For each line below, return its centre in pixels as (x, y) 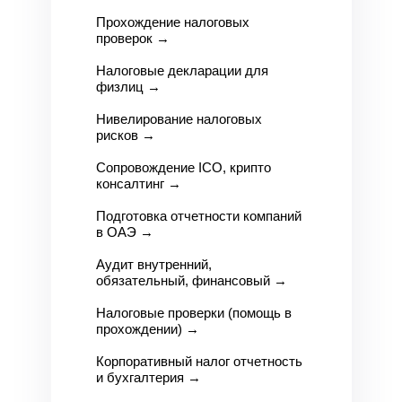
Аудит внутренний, (153, 264)
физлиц (119, 87)
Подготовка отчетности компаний (198, 216)
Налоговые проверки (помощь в (193, 313)
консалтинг (130, 184)
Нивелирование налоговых (179, 119)
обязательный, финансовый (183, 280)
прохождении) (139, 329)
